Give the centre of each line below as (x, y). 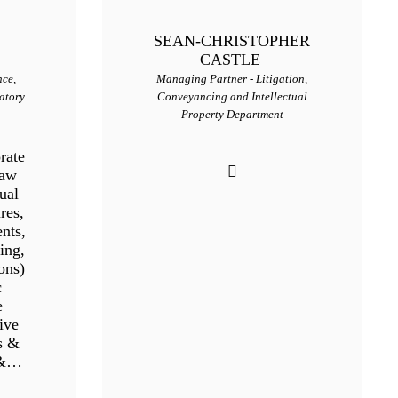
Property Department (232, 115)
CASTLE (232, 60)
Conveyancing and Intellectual (232, 97)
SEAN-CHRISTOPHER (232, 41)
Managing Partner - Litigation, (232, 79)
